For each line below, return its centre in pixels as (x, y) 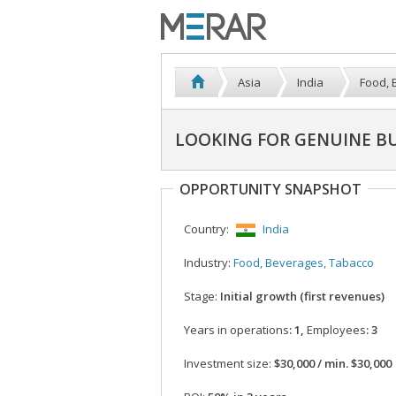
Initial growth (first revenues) (301, 297)
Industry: (207, 263)
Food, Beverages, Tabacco (304, 263)
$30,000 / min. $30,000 (331, 364)
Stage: (201, 297)
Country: (206, 229)
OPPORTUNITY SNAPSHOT (270, 189)
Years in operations (236, 330)
